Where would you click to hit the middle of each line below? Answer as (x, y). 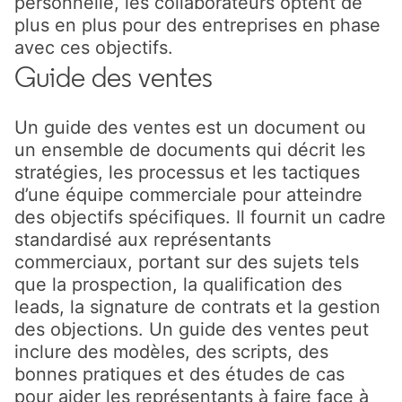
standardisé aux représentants (143, 239)
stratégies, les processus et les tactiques (187, 172)
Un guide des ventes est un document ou (190, 127)
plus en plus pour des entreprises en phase (197, 25)
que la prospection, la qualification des (178, 284)
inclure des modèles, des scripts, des (171, 351)
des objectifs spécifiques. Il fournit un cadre (200, 217)
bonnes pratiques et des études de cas (179, 374)
